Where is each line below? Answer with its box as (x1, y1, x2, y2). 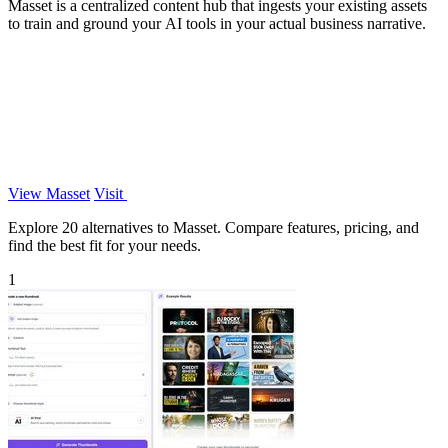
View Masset (8, 184, 90, 202)
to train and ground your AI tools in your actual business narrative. (8, 14, 426, 32)
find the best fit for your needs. (8, 236, 201, 254)
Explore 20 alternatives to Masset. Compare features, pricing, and (8, 218, 419, 236)
